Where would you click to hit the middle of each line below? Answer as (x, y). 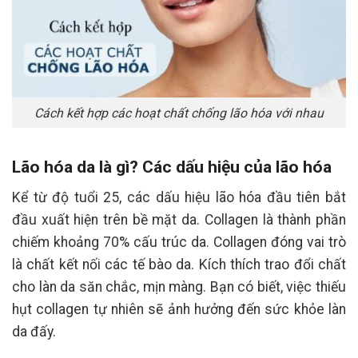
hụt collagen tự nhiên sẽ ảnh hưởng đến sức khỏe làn (179, 309)
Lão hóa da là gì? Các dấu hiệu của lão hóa (172, 167)
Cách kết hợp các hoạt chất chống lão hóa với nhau (179, 113)
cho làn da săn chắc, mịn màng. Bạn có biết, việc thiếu (179, 286)
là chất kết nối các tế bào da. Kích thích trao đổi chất (179, 264)
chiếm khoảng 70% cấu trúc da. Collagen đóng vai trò (179, 242)
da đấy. (34, 331)
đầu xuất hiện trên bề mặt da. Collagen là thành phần (179, 219)
